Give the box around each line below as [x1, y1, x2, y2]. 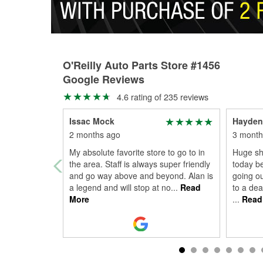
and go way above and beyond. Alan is [69, 170, 213, 181]
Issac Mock [69, 115, 114, 127]
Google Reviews [63, 72, 144, 87]
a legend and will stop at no [69, 181, 171, 193]
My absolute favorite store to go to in [69, 146, 205, 158]
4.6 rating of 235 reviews [114, 90, 208, 103]
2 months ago [69, 129, 120, 140]
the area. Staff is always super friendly [69, 158, 210, 170]
